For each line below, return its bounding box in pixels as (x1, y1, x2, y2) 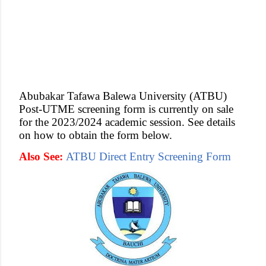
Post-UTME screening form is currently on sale (19, 103, 233, 115)
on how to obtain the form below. (19, 129, 172, 141)
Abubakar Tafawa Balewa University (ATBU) (19, 90, 227, 102)
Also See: (19, 150, 63, 163)
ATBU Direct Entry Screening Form (66, 150, 231, 163)
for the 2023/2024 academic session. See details (19, 116, 235, 128)
